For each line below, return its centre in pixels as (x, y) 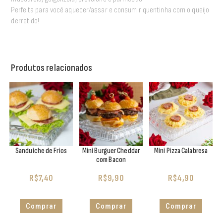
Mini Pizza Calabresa (181, 151)
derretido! (25, 21)
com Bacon (111, 160)
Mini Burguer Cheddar (111, 151)
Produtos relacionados (52, 68)
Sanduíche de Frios (41, 151)
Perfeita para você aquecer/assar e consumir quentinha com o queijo (110, 10)
